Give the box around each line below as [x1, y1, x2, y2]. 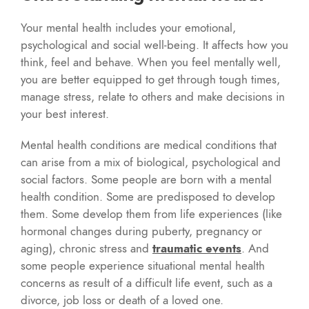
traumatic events [152, 239, 241, 257]
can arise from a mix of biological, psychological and [21, 153, 281, 170]
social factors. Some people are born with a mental [21, 170, 272, 188]
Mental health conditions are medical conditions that [21, 136, 277, 153]
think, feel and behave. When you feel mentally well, [21, 53, 281, 70]
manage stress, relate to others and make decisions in [21, 88, 285, 105]
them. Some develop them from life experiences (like [21, 205, 282, 222]
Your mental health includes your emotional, [21, 19, 236, 36]
